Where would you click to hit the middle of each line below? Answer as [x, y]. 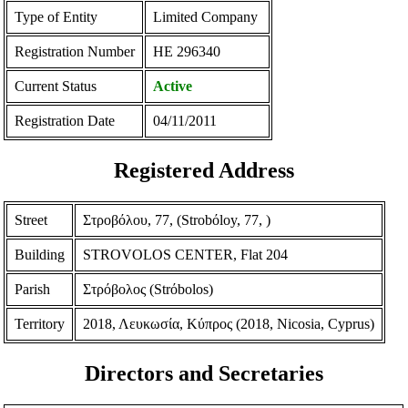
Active [173, 87]
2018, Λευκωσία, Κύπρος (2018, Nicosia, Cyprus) [229, 323]
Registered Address [204, 171]
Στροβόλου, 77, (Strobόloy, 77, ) [177, 219]
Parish [33, 289]
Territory [40, 323]
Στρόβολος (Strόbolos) [148, 289]
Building [40, 254]
